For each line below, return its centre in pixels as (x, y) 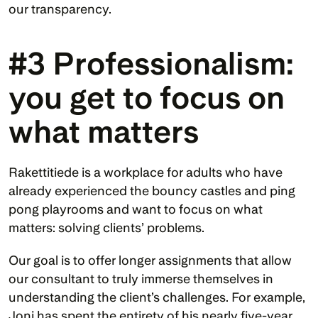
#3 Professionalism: (151, 64)
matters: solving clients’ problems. (108, 228)
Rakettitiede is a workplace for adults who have (146, 172)
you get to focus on (147, 98)
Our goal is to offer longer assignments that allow (150, 261)
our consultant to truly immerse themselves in (141, 279)
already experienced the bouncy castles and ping (152, 191)
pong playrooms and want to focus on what (136, 209)
